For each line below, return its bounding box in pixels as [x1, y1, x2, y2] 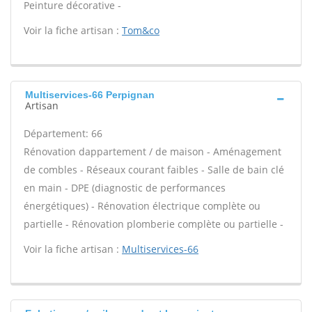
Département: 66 [24, 127, 102, 140]
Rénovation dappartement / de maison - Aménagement [24, 145, 281, 158]
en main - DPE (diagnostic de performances [24, 181, 226, 194]
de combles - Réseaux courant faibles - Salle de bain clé [24, 163, 284, 176]
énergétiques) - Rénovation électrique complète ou [24, 199, 260, 212]
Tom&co [122, 24, 159, 37]
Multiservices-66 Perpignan [25, 89, 155, 100]
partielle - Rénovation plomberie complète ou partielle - [24, 217, 283, 231]
